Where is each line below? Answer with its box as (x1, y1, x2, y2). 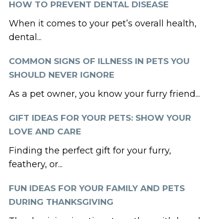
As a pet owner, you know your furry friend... (8, 88, 200, 99)
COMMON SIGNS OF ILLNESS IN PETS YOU (8, 56, 190, 66)
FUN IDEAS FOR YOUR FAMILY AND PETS (8, 183, 185, 193)
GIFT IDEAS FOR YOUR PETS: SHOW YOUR (8, 112, 191, 123)
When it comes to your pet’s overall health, (8, 18, 197, 29)
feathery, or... (8, 158, 63, 170)
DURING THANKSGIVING (8, 197, 113, 207)
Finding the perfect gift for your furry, (8, 145, 171, 156)
